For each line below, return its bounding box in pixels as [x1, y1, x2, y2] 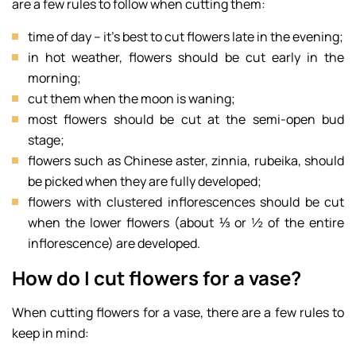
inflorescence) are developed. [28, 234, 200, 252]
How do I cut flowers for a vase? [12, 264, 301, 291]
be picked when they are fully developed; [28, 172, 261, 190]
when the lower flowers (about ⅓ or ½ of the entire [28, 213, 344, 231]
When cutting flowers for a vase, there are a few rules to [12, 303, 344, 321]
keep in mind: [12, 323, 89, 342]
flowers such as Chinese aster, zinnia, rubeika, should [28, 151, 344, 169]
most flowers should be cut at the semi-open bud [28, 110, 344, 128]
